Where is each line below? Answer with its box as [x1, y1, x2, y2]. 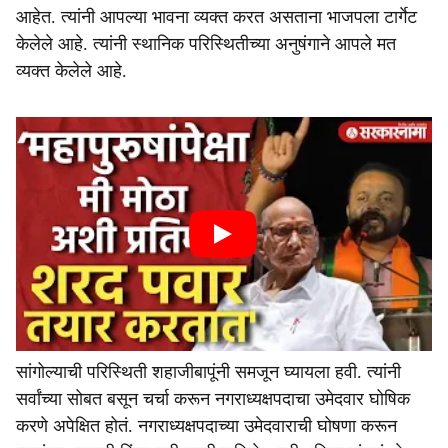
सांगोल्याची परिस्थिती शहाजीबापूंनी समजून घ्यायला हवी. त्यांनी [16, 362, 401, 382]
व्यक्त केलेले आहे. [16, 61, 127, 81]
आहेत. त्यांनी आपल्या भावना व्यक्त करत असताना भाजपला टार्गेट [16, 7, 417, 27]
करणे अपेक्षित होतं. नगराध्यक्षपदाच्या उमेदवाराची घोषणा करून [16, 416, 397, 436]
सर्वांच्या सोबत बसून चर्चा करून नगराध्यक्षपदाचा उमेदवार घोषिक [16, 389, 410, 409]
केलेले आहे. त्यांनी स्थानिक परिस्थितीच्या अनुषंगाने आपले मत [16, 34, 396, 54]
